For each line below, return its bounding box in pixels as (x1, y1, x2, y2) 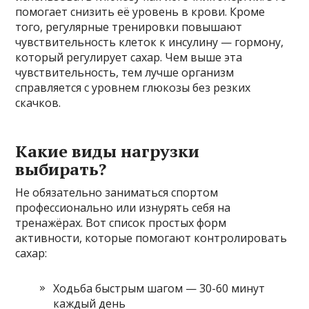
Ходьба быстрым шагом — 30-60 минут (53, 281, 266, 296)
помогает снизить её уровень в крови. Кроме (15, 4, 266, 19)
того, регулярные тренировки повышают (15, 19, 243, 34)
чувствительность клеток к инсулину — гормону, (15, 34, 284, 50)
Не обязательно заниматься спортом (15, 185, 219, 200)
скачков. (15, 95, 61, 110)
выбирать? (15, 158, 107, 180)
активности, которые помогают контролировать (15, 230, 288, 246)
